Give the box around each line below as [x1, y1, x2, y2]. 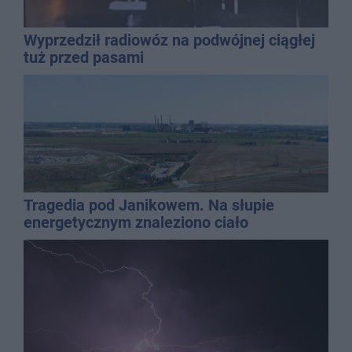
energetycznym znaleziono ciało [24, 212, 248, 232]
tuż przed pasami [24, 47, 144, 67]
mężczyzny [24, 229, 101, 249]
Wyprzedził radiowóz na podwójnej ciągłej [24, 30, 315, 49]
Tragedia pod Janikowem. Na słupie [24, 195, 274, 214]
